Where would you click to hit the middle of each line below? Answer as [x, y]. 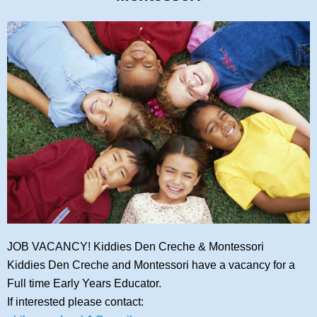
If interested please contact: [75, 301]
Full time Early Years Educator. [84, 283]
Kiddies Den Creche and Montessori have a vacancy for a [151, 265]
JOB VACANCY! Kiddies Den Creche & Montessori [136, 246]
